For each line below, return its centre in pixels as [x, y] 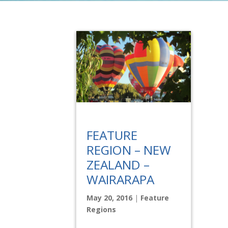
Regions [102, 210]
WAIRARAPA [121, 180]
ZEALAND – [118, 165]
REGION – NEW [129, 150]
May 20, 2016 [110, 198]
